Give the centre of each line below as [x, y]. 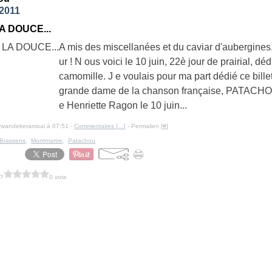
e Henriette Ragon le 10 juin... [123, 105]
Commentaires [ [96, 126]
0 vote [58, 177]
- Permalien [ [144, 126]
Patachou [82, 141]
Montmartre [47, 141]
